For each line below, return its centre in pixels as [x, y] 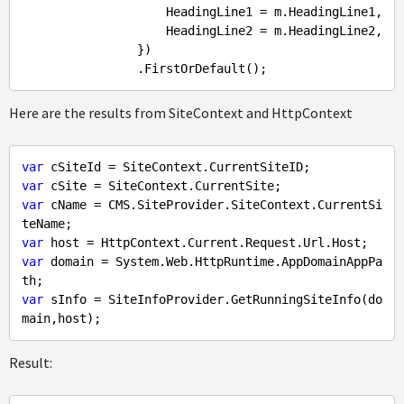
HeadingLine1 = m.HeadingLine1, [94, 12]
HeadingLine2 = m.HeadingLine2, [94, 31]
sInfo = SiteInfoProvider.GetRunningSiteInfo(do [213, 299]
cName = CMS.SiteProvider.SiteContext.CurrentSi [213, 205]
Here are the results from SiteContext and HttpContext [181, 113]
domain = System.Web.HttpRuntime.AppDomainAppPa [213, 262]
